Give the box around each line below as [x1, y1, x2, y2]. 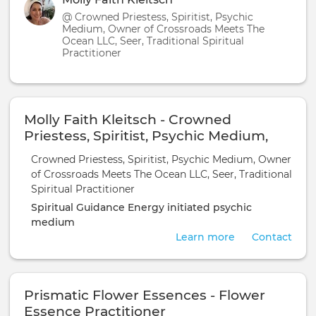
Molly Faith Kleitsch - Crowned [24, 111, 231, 128]
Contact [252, 231, 292, 244]
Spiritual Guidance [31, 201, 125, 214]
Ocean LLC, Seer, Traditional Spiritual [62, 35, 244, 47]
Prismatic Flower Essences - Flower [24, 286, 265, 304]
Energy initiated [128, 201, 210, 214]
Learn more [176, 231, 235, 244]
